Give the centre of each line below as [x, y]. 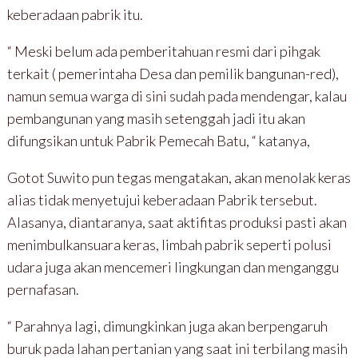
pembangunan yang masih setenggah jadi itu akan [156, 118]
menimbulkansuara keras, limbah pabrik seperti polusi [169, 244]
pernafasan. [43, 289]
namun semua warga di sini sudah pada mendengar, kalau [177, 95]
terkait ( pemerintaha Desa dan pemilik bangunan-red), [173, 73]
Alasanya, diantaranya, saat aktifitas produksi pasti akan [177, 222]
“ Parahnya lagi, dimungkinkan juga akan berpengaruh [167, 326]
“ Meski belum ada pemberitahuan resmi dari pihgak [163, 51]
